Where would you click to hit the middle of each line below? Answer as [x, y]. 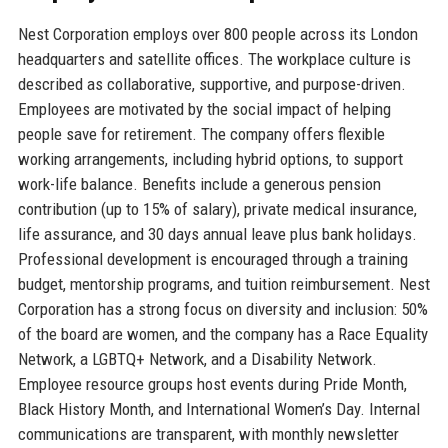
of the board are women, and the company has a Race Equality [222, 333]
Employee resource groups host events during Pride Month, [212, 383]
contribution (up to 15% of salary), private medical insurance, [217, 208]
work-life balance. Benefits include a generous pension [199, 183]
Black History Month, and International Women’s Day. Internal [218, 408]
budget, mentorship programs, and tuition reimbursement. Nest [223, 283]
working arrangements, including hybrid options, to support [210, 158]
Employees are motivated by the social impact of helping [204, 108]
